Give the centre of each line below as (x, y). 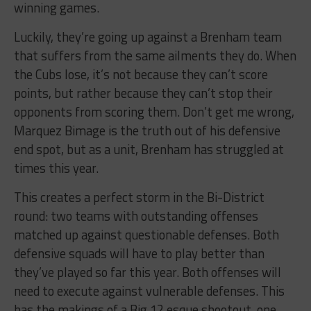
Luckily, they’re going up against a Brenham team (148, 36)
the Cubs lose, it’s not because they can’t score (141, 74)
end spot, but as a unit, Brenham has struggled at (149, 149)
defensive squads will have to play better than (139, 253)
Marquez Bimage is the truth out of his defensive (147, 130)
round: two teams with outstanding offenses (136, 216)
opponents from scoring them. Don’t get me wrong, (154, 111)
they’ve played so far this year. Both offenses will (147, 272)
